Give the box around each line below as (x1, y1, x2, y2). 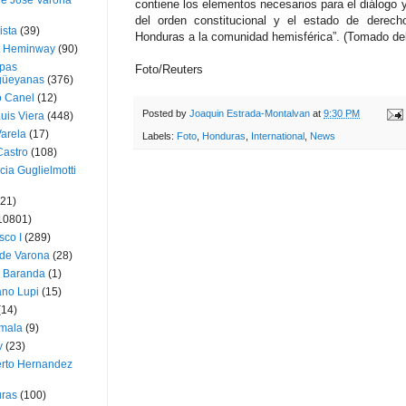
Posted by (142, 108, 189, 120)
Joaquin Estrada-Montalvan (189, 108, 310, 120)
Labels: (142, 130, 177, 141)
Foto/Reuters (135, 63, 203, 77)
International (251, 130, 304, 141)
